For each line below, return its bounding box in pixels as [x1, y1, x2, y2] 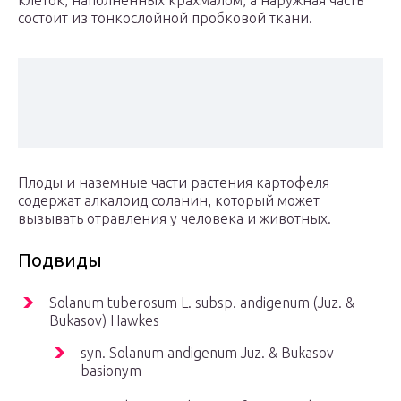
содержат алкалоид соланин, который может [18, 192, 320, 209]
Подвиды [18, 250, 102, 271]
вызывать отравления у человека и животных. [18, 210, 331, 227]
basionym [81, 363, 141, 380]
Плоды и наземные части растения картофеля [18, 175, 329, 192]
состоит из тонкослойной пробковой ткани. [18, 10, 312, 27]
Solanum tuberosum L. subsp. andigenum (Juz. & [49, 294, 354, 311]
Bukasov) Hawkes [49, 312, 159, 329]
